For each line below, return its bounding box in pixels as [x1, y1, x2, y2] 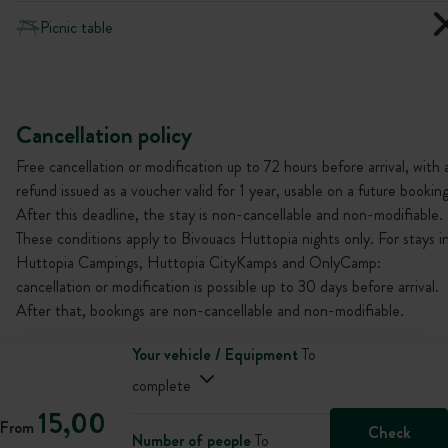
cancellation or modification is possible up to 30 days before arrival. [16, 275, 439, 298]
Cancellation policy [16, 118, 192, 152]
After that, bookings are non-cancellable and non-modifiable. [16, 299, 404, 322]
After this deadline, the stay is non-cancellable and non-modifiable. [16, 203, 443, 226]
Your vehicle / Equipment [131, 343, 298, 366]
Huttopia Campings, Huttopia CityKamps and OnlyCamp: [16, 251, 381, 274]
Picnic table [40, 15, 113, 39]
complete [131, 374, 191, 397]
